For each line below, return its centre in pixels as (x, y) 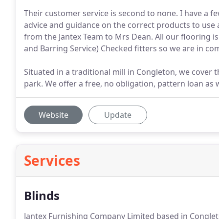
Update (118, 115)
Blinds (42, 195)
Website (53, 115)
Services (52, 160)
